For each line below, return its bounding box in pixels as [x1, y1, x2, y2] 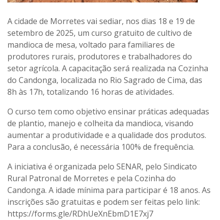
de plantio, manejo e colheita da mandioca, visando [7, 117, 193, 129]
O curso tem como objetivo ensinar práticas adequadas [7, 106, 209, 117]
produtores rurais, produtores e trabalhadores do [7, 51, 192, 62]
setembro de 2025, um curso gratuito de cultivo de [7, 27, 192, 38]
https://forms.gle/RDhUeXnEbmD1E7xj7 [7, 208, 153, 219]
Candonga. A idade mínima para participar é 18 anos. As [7, 184, 211, 195]
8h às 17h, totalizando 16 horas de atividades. [7, 86, 174, 97]
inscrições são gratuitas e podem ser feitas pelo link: [7, 196, 200, 207]
